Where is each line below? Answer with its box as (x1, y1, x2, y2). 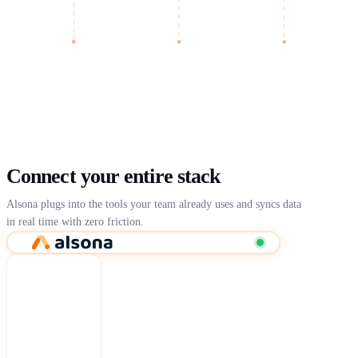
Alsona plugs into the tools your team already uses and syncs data (6, 197, 301, 210)
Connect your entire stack (6, 164, 221, 188)
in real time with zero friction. (6, 215, 144, 228)
